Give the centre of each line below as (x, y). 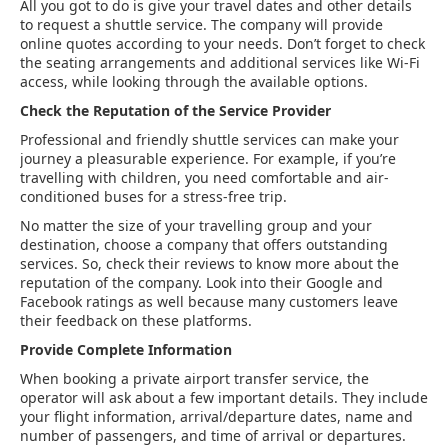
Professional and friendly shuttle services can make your (209, 139)
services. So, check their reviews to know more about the (209, 263)
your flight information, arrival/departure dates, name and (216, 416)
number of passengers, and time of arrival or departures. (213, 435)
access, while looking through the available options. (194, 81)
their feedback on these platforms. (136, 320)
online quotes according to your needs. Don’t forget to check (222, 43)
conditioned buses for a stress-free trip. (153, 196)
